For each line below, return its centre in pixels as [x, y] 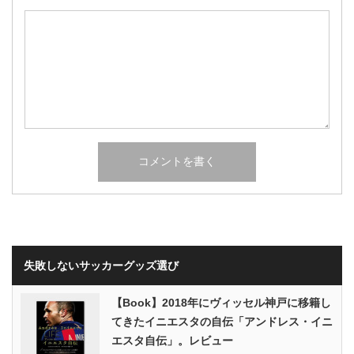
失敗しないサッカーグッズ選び [101, 265]
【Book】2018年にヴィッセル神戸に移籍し [221, 302]
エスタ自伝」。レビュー [172, 340]
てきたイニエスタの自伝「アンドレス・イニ [222, 321]
